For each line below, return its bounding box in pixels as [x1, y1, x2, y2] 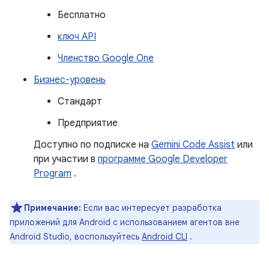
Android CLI [142, 231, 187, 242]
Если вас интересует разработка [83, 202, 222, 213]
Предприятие [58, 117, 118, 129]
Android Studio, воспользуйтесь [10, 231, 142, 242]
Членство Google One [58, 52, 154, 64]
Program [34, 168, 71, 180]
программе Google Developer [98, 153, 228, 165]
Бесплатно [58, 9, 106, 21]
